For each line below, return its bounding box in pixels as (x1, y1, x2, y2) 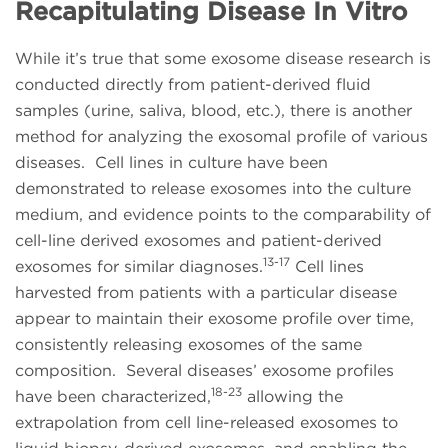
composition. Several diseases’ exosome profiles (15, 361, 394, 381)
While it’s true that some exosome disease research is (15, 49, 431, 69)
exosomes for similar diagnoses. (15, 257, 263, 277)
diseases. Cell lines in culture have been (15, 153, 328, 173)
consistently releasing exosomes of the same (15, 335, 362, 355)
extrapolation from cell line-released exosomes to (15, 413, 398, 433)
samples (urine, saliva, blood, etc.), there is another (15, 101, 412, 121)
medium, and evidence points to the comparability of (15, 205, 431, 225)
